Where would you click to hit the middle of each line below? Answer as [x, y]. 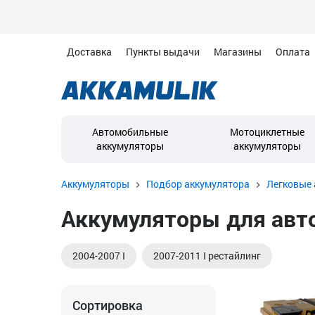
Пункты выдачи [163, 52]
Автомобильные [130, 132]
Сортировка [108, 305]
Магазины [238, 52]
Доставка [89, 52]
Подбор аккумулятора [198, 184]
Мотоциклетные [267, 132]
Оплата [293, 52]
